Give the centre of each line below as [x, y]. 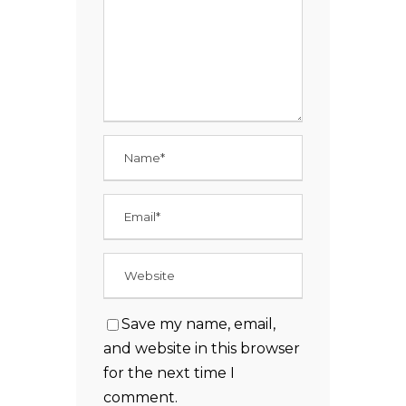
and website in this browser [202, 349]
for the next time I [169, 373]
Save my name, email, [198, 324]
